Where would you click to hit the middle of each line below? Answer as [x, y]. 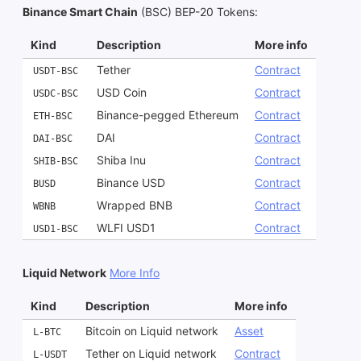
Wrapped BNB [135, 205]
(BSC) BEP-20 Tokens [196, 12]
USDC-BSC [56, 94]
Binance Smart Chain [80, 12]
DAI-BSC [53, 139]
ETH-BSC [53, 116]
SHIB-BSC [56, 162]
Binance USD [131, 183]
